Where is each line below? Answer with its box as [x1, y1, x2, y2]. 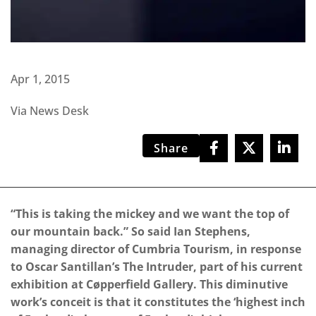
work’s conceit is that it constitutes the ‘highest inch [11, 294, 305, 310]
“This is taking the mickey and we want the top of [11, 206, 289, 222]
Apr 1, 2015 [11, 71, 70, 87]
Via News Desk [11, 103, 89, 119]
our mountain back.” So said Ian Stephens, [11, 224, 250, 240]
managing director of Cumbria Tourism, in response [11, 241, 301, 257]
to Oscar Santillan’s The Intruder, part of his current [11, 259, 303, 275]
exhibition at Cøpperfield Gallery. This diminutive [11, 276, 288, 293]
